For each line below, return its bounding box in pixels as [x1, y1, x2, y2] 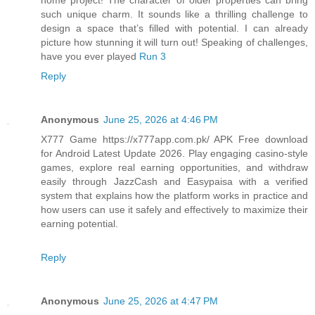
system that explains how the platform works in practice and [41, 189, 308, 201]
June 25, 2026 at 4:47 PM [103, 295, 218, 307]
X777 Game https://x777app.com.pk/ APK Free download [41, 133, 308, 145]
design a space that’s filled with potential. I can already [41, 22, 308, 34]
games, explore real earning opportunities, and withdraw [41, 161, 308, 173]
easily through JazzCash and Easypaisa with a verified [41, 175, 308, 187]
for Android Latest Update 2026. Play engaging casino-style [41, 147, 308, 159]
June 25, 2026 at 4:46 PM [103, 113, 218, 125]
